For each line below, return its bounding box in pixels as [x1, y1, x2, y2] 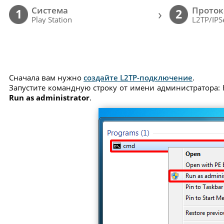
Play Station [31, 14, 72, 25]
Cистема [31, 4, 68, 16]
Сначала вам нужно [9, 72, 84, 82]
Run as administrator [9, 92, 90, 102]
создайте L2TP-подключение [83, 72, 193, 82]
